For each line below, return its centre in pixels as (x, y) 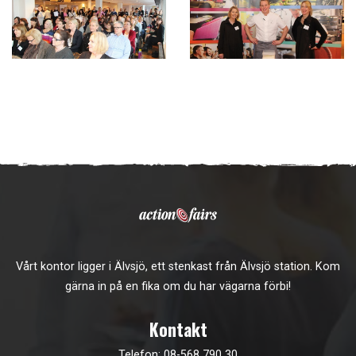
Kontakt (178, 329)
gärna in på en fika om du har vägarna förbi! (178, 287)
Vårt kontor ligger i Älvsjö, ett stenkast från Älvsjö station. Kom (178, 267)
